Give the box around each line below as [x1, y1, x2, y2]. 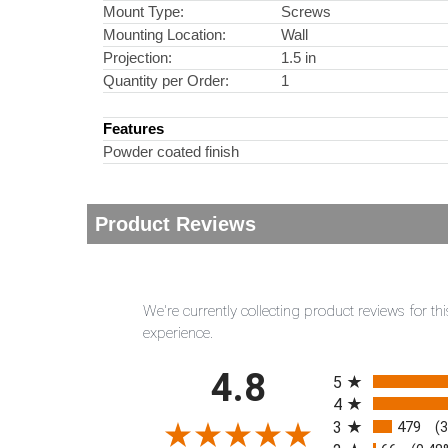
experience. [143, 324, 213, 343]
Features [103, 120, 164, 138]
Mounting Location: [103, 26, 226, 44]
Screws [281, 3, 332, 21]
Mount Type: [103, 3, 184, 21]
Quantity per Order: [103, 72, 229, 90]
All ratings [332, 354, 402, 374]
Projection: [103, 49, 172, 67]
